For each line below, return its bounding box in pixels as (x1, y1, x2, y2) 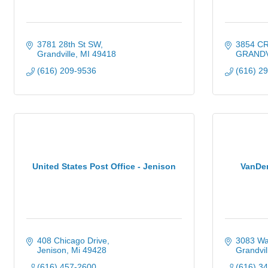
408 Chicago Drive (36, 236, 107, 245)
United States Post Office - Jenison (32, 161, 176, 171)
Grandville (36, 49, 75, 59)
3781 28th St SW (36, 39, 100, 49)
